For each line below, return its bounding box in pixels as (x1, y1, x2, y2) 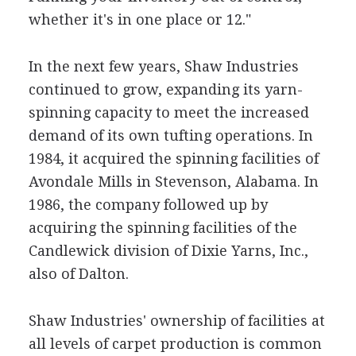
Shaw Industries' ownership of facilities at (28, 312, 325, 329)
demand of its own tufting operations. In (28, 127, 313, 144)
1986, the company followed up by (28, 196, 268, 213)
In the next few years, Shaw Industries (28, 58, 299, 75)
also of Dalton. (28, 265, 129, 282)
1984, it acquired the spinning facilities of (28, 150, 319, 167)
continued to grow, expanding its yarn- (28, 81, 303, 98)
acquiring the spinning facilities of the (28, 219, 297, 236)
